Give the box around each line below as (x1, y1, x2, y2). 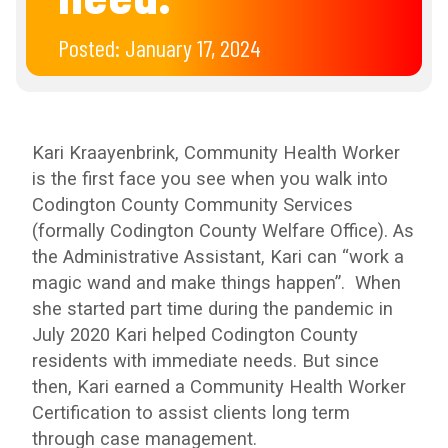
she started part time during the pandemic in (32, 297, 393, 319)
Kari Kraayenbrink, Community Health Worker (32, 141, 400, 163)
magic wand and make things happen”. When (32, 271, 401, 293)
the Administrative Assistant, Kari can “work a (32, 245, 404, 267)
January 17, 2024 (125, 32, 261, 62)
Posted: (58, 32, 125, 62)
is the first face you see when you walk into (32, 167, 388, 189)
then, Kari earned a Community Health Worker (32, 375, 406, 397)
